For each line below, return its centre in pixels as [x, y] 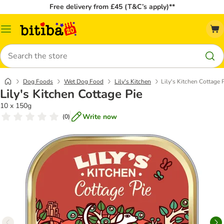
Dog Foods [38, 81]
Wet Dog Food [84, 81]
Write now [100, 116]
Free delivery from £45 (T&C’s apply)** [112, 7]
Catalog [18, 32]
